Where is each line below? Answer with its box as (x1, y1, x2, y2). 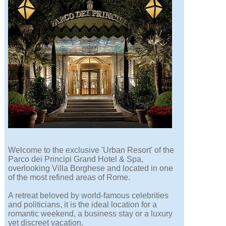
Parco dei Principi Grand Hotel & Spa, (8, 155, 144, 164)
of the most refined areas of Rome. (8, 173, 131, 182)
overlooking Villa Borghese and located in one (8, 164, 174, 173)
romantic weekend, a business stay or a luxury (8, 209, 173, 218)
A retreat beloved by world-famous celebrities (8, 191, 169, 200)
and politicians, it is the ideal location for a (8, 200, 157, 209)
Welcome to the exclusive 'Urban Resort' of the (8, 146, 175, 155)
